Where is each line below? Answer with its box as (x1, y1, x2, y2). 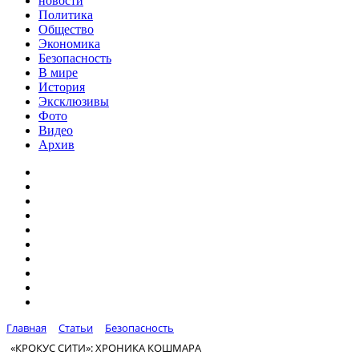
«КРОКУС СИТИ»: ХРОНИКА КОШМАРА (10, 340, 201, 355)
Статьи (58, 321, 93, 335)
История (38, 80, 85, 94)
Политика (38, 8, 93, 22)
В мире (38, 66, 78, 79)
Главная (6, 321, 46, 335)
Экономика (38, 37, 100, 50)
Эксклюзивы (38, 95, 109, 108)
